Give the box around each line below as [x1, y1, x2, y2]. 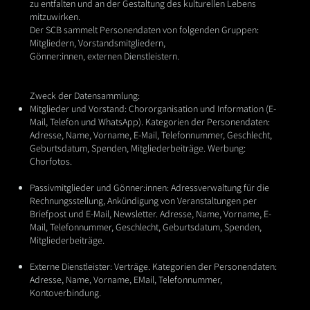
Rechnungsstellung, [29, 194, 105, 208]
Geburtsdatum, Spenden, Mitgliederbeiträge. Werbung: [29, 142, 246, 155]
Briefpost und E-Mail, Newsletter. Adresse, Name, [29, 208, 221, 221]
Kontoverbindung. [29, 286, 101, 300]
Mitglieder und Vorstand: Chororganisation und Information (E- [29, 102, 276, 116]
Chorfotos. [29, 155, 72, 168]
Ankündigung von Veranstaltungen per [107, 194, 257, 208]
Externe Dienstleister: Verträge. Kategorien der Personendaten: [29, 260, 277, 273]
